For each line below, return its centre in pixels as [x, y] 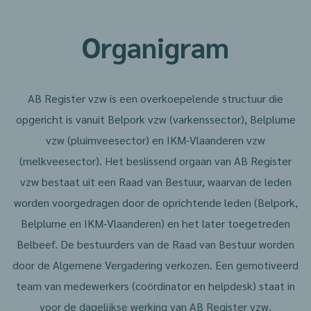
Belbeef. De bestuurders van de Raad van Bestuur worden [155, 244]
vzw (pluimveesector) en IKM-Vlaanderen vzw [155, 140]
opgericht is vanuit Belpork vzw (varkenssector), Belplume [155, 119]
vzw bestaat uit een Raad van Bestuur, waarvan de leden [155, 182]
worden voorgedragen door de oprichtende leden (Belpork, [155, 202]
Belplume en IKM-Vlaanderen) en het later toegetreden [155, 223]
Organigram [155, 47]
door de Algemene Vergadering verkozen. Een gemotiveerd [155, 265]
